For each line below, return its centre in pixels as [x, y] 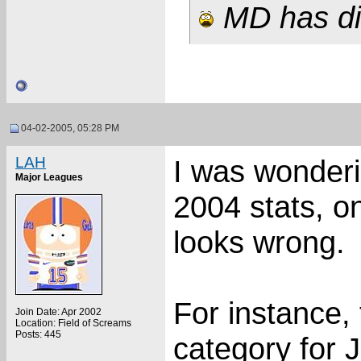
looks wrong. [259, 242]
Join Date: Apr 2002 [58, 312]
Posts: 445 [38, 334]
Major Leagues [49, 177]
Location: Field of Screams [73, 323]
